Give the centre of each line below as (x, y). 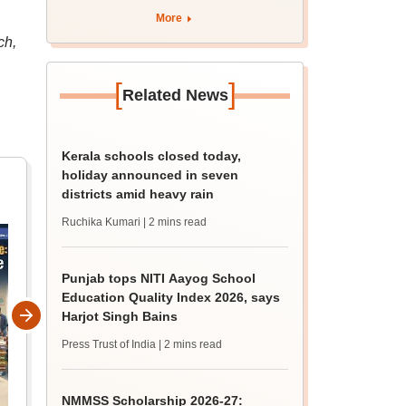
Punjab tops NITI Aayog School (159, 278)
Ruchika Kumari (101, 222)
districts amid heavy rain (138, 194)
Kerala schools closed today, (152, 156)
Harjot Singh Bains (120, 316)
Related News (175, 95)
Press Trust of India (109, 344)
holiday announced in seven (150, 175)
